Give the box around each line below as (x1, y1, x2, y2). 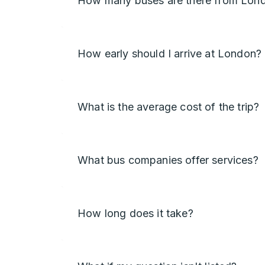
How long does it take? (77, 206, 193, 219)
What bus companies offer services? (77, 153, 258, 166)
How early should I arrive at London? (77, 47, 262, 60)
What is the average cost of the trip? (77, 100, 260, 113)
